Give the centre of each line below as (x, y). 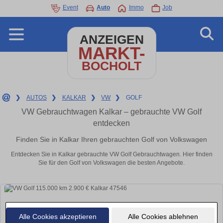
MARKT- (111, 53)
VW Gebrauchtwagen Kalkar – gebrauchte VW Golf (111, 112)
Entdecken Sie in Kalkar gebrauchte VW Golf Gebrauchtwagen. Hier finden (111, 155)
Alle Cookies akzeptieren (57, 216)
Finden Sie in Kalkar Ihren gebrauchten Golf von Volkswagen (111, 139)
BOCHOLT (111, 66)
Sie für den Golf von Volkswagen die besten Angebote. (111, 163)
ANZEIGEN (111, 40)
